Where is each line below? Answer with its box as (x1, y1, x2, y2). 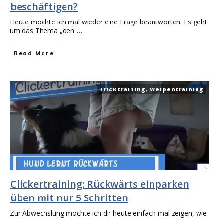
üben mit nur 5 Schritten (10, 191, 128, 204)
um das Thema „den (10, 26, 76, 35)
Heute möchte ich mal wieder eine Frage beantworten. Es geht (10, 17, 207, 26)
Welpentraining (150, 86, 204, 93)
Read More (14, 50, 54, 57)
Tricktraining (99, 86, 146, 93)
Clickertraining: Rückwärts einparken (10, 177, 189, 191)
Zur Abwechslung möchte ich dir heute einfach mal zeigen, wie (10, 208, 207, 218)
